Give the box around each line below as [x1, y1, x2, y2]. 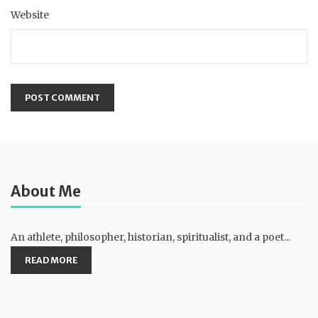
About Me [11, 182, 81, 202]
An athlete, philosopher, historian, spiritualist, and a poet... [11, 231, 290, 244]
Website [11, 9, 49, 22]
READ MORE [25, 255, 77, 266]
